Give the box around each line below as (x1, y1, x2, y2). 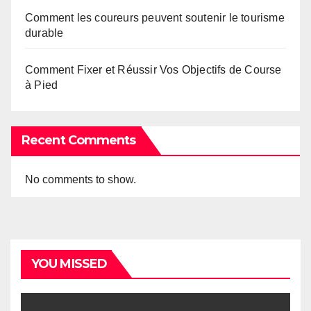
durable (25, 26, 64, 39)
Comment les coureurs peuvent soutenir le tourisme (25, 11, 285, 24)
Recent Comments (22, 132, 136, 148)
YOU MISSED (31, 255, 107, 271)
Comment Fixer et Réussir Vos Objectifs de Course (25, 63, 282, 76)
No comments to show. (25, 173, 136, 185)
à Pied (25, 78, 58, 91)
